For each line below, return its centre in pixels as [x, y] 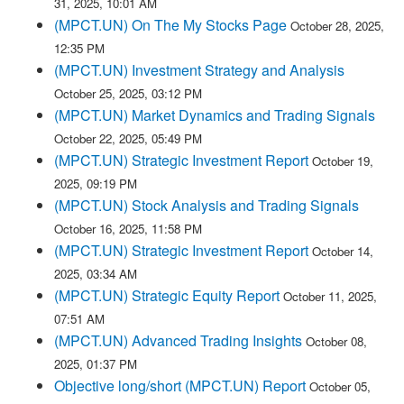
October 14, [343, 251]
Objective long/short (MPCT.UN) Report [180, 386]
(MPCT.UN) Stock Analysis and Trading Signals [207, 205]
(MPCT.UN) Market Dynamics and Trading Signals [215, 115]
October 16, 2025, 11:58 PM [128, 229]
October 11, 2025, [330, 296]
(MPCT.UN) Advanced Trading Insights [178, 340]
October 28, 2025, [337, 26]
